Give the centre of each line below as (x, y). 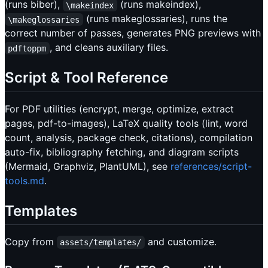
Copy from (31, 241)
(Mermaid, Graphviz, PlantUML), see (88, 166)
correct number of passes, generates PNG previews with (133, 33)
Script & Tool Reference (86, 78)
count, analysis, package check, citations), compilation (129, 137)
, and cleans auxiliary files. (109, 48)
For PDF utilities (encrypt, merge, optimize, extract (119, 109)
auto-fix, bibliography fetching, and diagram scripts (122, 152)
